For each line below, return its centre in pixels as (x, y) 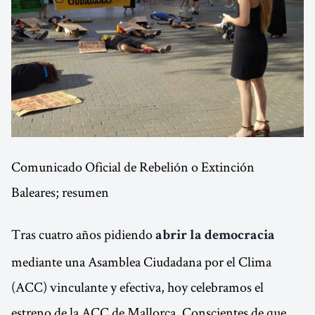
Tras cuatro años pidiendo (83, 234)
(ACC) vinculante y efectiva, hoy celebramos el (137, 287)
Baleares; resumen (60, 192)
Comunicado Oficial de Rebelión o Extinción (133, 167)
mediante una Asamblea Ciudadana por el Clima (141, 262)
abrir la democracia (215, 236)
